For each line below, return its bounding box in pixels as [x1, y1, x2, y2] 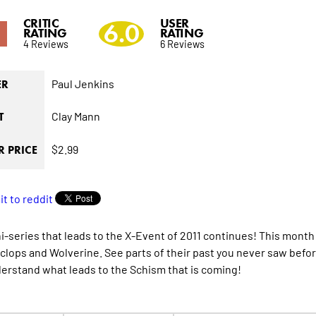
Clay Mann [51, 109, 100, 123]
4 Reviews [23, 37, 68, 51]
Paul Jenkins [51, 76, 114, 91]
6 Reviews [159, 37, 205, 51]
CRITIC [23, 16, 59, 32]
